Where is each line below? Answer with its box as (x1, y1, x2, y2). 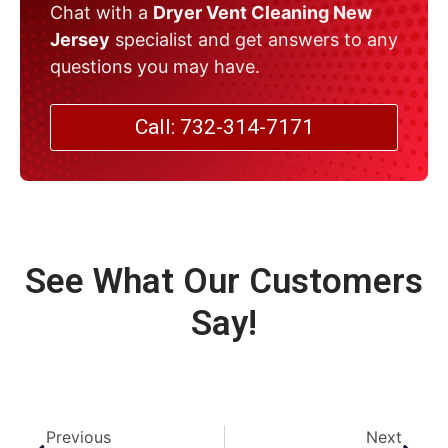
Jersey (50, 29, 110, 51)
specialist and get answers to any (110, 29, 398, 51)
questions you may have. (50, 56, 260, 78)
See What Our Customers (25, 261, 423, 303)
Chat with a (50, 2, 153, 24)
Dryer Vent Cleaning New (153, 2, 372, 24)
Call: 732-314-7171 (134, 115, 314, 140)
